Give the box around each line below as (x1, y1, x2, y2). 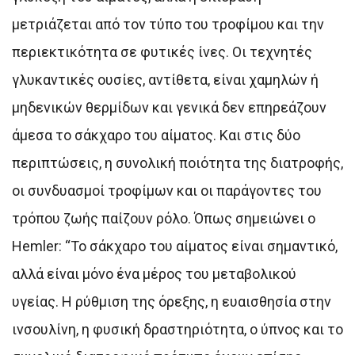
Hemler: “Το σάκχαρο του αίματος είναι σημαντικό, (12, 237, 338, 254)
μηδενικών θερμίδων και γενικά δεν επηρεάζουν (12, 98, 326, 116)
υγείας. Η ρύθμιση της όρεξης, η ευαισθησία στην (12, 292, 331, 310)
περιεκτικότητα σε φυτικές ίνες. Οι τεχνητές (12, 43, 312, 60)
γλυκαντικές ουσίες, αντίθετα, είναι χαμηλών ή (12, 71, 319, 88)
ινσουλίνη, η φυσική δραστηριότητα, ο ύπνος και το (12, 320, 343, 338)
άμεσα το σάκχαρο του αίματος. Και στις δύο (12, 126, 300, 143)
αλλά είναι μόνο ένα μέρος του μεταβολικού (12, 265, 296, 282)
